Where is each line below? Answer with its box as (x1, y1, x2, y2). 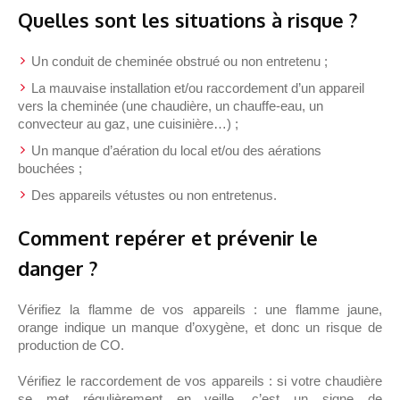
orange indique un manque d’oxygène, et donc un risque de (18, 320, 382, 336)
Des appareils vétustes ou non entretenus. (31, 187, 278, 204)
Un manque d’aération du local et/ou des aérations (31, 143, 322, 159)
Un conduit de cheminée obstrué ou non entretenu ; (31, 54, 329, 70)
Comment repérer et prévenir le (18, 225, 319, 251)
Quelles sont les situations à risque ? (18, 7, 359, 33)
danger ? (18, 255, 99, 281)
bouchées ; (18, 161, 83, 177)
